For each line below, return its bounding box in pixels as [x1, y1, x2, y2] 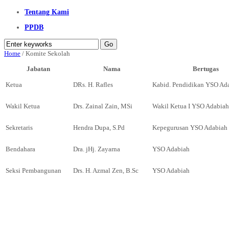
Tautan [4, 203, 26, 211]
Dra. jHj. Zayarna [73, 145, 120, 153]
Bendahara [6, 145, 35, 153]
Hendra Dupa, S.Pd [73, 123, 125, 131]
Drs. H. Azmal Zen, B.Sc [73, 166, 139, 174]
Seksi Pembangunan [6, 166, 61, 174]
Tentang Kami [25, 8, 69, 16]
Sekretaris [6, 123, 33, 131]
